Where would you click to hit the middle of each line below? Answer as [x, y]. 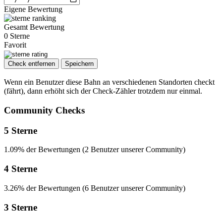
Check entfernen [31, 64]
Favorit [15, 45]
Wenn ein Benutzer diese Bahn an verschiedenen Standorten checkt [109, 82]
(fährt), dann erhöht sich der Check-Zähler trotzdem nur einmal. [103, 91]
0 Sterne [17, 36]
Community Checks [44, 111]
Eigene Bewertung [33, 9]
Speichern [79, 64]
